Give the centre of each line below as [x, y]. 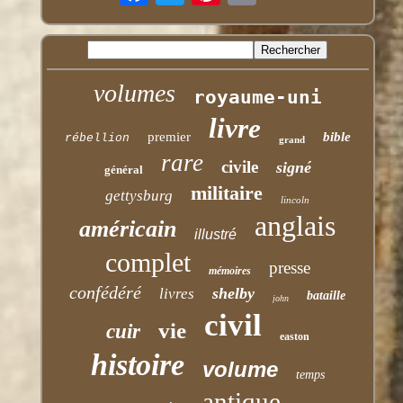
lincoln [296, 199]
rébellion [97, 138]
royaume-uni [257, 97]
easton [294, 336]
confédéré [106, 292]
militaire [227, 193]
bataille [327, 295]
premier [169, 136]
